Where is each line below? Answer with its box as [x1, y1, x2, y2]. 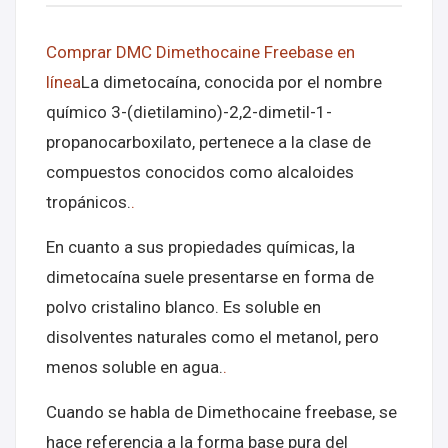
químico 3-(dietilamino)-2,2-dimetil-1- [46, 102, 332, 122]
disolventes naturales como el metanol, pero [46, 327, 379, 347]
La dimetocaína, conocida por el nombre [81, 72, 382, 92]
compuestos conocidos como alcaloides [46, 162, 354, 182]
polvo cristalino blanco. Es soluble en [46, 297, 321, 317]
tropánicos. [46, 192, 131, 212]
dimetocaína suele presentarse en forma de [46, 267, 374, 287]
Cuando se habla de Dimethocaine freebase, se [46, 402, 397, 422]
